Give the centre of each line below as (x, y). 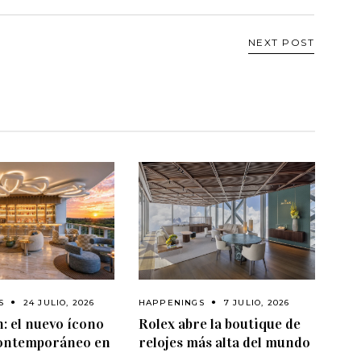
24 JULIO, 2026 (59, 303)
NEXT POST (281, 42)
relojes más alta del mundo (224, 342)
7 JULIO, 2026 (257, 303)
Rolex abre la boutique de (219, 324)
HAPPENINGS (171, 303)
